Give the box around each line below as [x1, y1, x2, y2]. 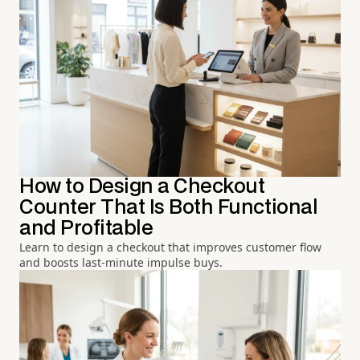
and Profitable [19, 219, 153, 238]
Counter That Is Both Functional [19, 198, 318, 217]
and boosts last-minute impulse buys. [19, 254, 223, 270]
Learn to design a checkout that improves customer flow [19, 239, 321, 255]
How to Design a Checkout [19, 177, 265, 196]
